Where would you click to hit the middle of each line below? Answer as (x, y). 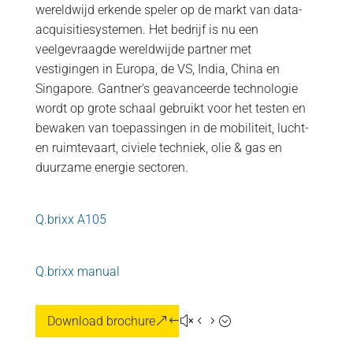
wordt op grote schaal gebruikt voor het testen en (170, 108)
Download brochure (101, 321)
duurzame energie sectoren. (111, 167)
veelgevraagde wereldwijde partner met (143, 49)
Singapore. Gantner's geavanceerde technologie (166, 89)
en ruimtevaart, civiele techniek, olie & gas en (158, 148)
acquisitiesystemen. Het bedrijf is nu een (147, 30)
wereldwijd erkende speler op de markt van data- (169, 10)
